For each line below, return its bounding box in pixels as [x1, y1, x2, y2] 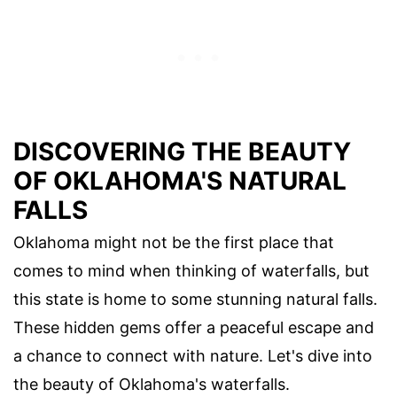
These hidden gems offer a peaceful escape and [13, 317, 374, 337]
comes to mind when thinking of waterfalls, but [13, 261, 370, 280]
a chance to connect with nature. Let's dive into [13, 346, 372, 365]
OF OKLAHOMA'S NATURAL [13, 165, 346, 196]
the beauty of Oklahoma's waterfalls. [13, 374, 290, 393]
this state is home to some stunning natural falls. [13, 289, 378, 308]
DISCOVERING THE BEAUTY [13, 136, 351, 167]
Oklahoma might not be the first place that [13, 232, 334, 252]
